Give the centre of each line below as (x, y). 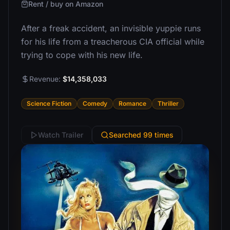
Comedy (95, 103)
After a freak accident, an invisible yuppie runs (111, 28)
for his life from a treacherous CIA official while (113, 42)
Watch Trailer (61, 135)
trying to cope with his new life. (82, 55)
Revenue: (46, 79)
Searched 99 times (141, 135)
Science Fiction (49, 103)
